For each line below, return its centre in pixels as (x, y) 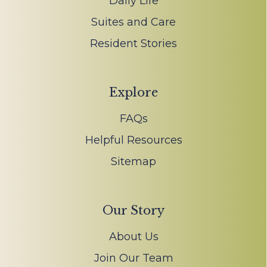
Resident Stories (133, 43)
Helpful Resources (133, 140)
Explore (133, 92)
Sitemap (133, 161)
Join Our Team (133, 258)
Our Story (133, 210)
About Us (133, 236)
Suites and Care (133, 22)
